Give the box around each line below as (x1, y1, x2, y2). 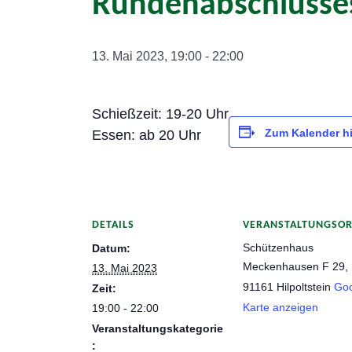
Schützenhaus (243, 241, 313, 254)
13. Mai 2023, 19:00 (92, 49, 202, 63)
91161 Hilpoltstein (243, 280, 331, 293)
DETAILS (92, 219, 134, 231)
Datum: (92, 242, 130, 255)
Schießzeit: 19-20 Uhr (92, 106, 229, 122)
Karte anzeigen (243, 301, 318, 313)
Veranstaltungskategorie (92, 322, 223, 335)
